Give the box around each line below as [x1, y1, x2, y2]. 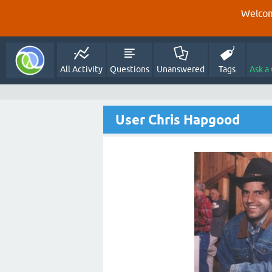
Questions [110, 64, 150, 74]
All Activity [60, 64, 103, 74]
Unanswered [157, 64, 205, 74]
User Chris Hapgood [115, 112, 240, 127]
